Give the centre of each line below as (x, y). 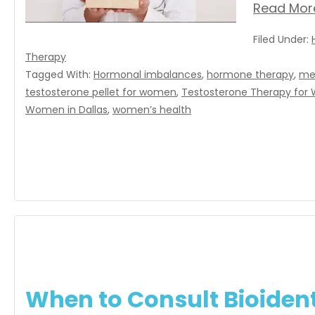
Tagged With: (59, 75)
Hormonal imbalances (148, 75)
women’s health (152, 110)
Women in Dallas (66, 110)
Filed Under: (282, 39)
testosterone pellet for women (101, 92)
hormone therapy (250, 75)
